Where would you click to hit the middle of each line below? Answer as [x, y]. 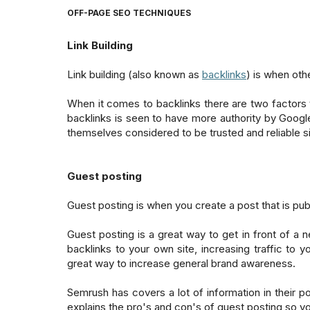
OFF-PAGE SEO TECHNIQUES [129, 13]
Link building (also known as [135, 74]
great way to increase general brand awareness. [181, 263]
